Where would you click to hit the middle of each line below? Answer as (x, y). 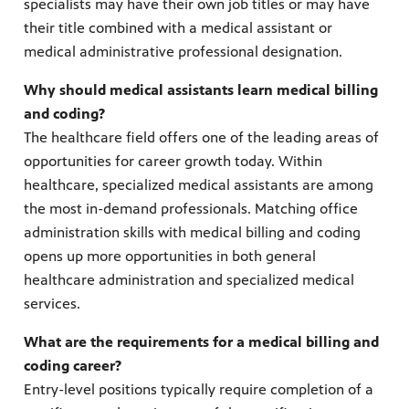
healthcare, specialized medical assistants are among (199, 185)
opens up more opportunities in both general (170, 257)
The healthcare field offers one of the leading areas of (201, 138)
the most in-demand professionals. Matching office (191, 209)
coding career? (73, 366)
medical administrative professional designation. (183, 52)
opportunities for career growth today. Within (173, 162)
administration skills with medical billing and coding (192, 233)
